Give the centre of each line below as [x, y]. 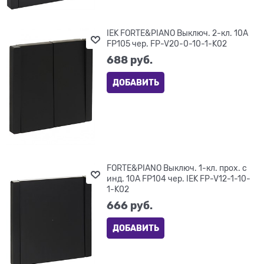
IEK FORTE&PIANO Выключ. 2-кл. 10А [178, 33]
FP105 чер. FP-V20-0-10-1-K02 [167, 44]
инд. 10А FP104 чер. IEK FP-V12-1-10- [179, 179]
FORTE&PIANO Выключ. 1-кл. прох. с [177, 168]
